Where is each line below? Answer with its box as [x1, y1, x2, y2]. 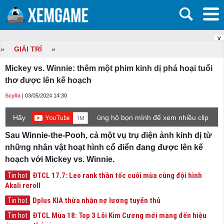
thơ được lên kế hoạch [5, 76, 91, 84]
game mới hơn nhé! [13, 126, 75, 134]
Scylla [5, 92, 20, 98]
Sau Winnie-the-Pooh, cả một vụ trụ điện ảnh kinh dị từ [5, 131, 212, 139]
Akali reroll [5, 181, 40, 190]
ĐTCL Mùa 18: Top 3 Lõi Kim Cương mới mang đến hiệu [32, 211, 206, 220]
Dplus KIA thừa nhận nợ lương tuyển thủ [32, 196, 160, 205]
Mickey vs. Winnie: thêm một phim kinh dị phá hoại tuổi [5, 64, 212, 72]
